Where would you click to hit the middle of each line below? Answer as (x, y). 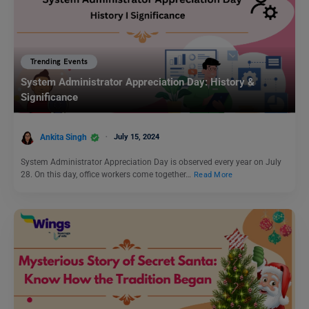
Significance (49, 98)
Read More (213, 175)
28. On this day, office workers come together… (107, 174)
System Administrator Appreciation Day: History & (138, 82)
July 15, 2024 (137, 137)
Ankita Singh (63, 137)
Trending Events (59, 61)
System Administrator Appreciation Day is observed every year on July (151, 162)
